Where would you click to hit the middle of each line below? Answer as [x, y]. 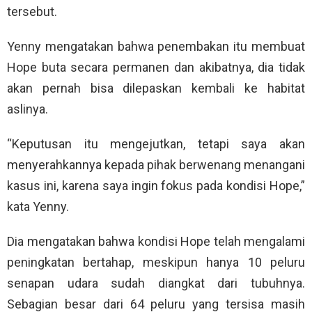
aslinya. [28, 109]
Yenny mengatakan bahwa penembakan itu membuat [156, 47]
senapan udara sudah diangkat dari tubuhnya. [156, 283]
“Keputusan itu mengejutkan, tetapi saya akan [156, 144]
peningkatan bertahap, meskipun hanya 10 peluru [156, 263]
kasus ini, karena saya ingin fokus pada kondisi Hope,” [156, 186]
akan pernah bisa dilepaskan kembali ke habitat [156, 88]
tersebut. [32, 12]
